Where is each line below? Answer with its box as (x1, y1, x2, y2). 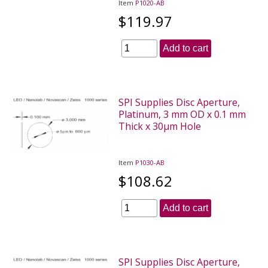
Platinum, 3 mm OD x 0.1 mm (118, 107, 246, 121)
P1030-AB (135, 157, 165, 167)
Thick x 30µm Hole (118, 119, 202, 133)
